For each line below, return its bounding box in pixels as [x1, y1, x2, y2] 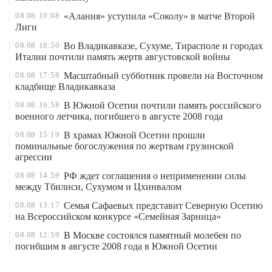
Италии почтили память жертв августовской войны [15, 52, 230, 62]
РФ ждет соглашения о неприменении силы [63, 171, 246, 181]
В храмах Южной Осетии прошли [63, 130, 205, 140]
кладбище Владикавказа [15, 81, 115, 92]
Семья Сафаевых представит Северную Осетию [63, 200, 263, 211]
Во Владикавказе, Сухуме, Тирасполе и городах [63, 41, 263, 51]
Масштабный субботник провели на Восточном [63, 70, 263, 81]
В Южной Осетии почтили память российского [63, 100, 261, 110]
